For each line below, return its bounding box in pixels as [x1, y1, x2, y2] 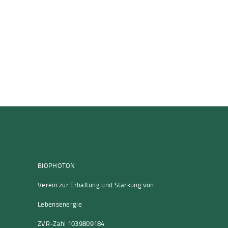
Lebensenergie [38, 199, 82, 209]
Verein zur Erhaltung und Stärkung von [38, 180, 154, 189]
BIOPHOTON [38, 160, 75, 170]
